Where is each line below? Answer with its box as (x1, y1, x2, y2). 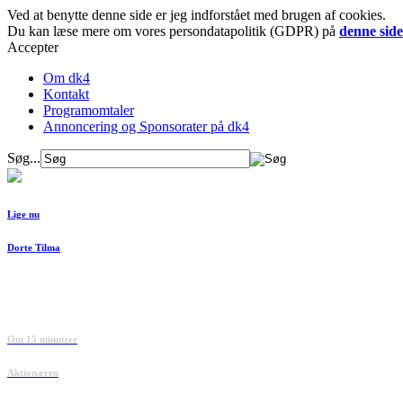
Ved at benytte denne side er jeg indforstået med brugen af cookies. (7, 7, 386, 22)
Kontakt (43, 86, 89, 102)
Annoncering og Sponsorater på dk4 (43, 119, 249, 134)
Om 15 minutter (7, 333, 77, 345)
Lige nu (7, 208, 40, 219)
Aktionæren (7, 366, 58, 378)
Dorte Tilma (7, 241, 60, 253)
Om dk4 (43, 70, 90, 85)
